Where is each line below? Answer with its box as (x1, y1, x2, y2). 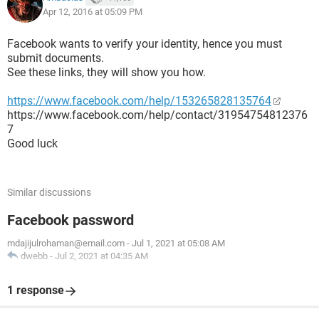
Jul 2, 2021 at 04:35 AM (55, 251, 148, 261)
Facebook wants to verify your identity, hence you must (7, 37, 282, 51)
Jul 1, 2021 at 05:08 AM (132, 238, 225, 249)
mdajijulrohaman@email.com (7, 238, 125, 249)
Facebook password (7, 211, 134, 229)
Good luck (7, 137, 58, 150)
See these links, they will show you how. (7, 66, 206, 79)
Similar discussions (7, 187, 91, 198)
